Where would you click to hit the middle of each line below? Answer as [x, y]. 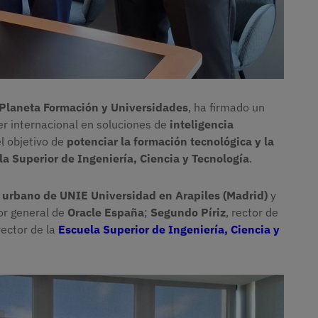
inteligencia [202, 125]
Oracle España [106, 213]
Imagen [43, 284]
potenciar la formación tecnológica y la [170, 142]
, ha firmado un [226, 108]
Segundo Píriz [188, 213]
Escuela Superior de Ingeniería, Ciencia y [169, 230]
